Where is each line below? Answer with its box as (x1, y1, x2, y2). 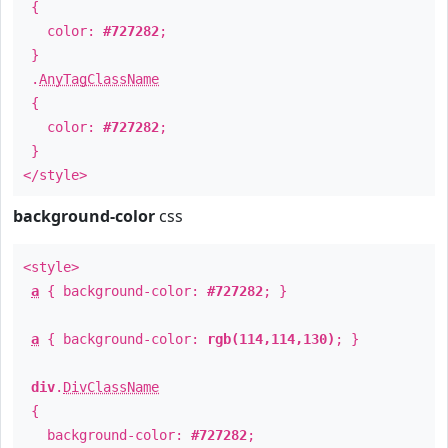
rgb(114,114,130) (207, 331, 335, 347)
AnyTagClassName (39, 71, 159, 87)
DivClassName (63, 379, 159, 395)
